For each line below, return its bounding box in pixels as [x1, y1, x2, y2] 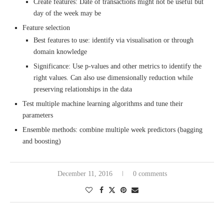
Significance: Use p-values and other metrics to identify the [33, 62, 201, 70]
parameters [22, 111, 53, 119]
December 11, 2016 [57, 169, 112, 177]
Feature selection [22, 23, 70, 31]
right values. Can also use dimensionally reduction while [33, 73, 193, 81]
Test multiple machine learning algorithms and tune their [22, 99, 183, 107]
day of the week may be [33, 9, 101, 17]
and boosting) [22, 137, 61, 145]
